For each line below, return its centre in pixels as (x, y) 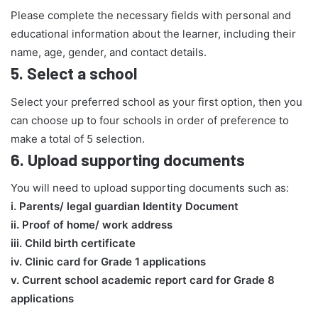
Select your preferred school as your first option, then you (157, 102)
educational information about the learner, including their (153, 34)
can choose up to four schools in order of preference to (150, 120)
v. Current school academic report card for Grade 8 (143, 280)
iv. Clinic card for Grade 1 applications (108, 262)
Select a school (82, 73)
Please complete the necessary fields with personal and (151, 16)
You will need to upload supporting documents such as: (150, 188)
